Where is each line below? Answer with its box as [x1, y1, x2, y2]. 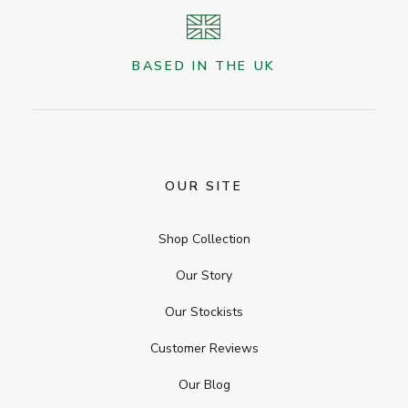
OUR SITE [165, 178, 243, 195]
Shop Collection [158, 230, 250, 248]
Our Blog [178, 376, 230, 393]
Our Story [176, 267, 232, 284]
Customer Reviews [149, 340, 259, 357]
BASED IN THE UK [132, 57, 276, 75]
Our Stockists [165, 303, 243, 321]
